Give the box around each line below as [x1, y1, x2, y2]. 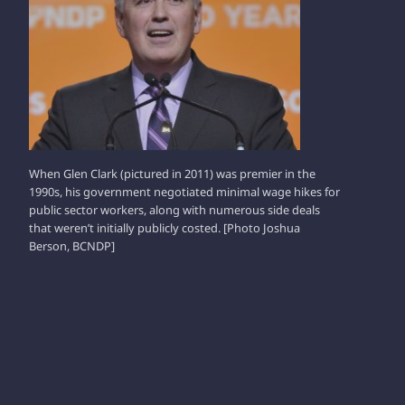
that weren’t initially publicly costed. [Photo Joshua [29, 219, 300, 236]
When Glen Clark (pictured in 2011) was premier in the [29, 165, 316, 182]
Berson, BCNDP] [29, 237, 115, 254]
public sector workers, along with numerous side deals [29, 201, 320, 218]
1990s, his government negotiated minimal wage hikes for [29, 183, 340, 200]
